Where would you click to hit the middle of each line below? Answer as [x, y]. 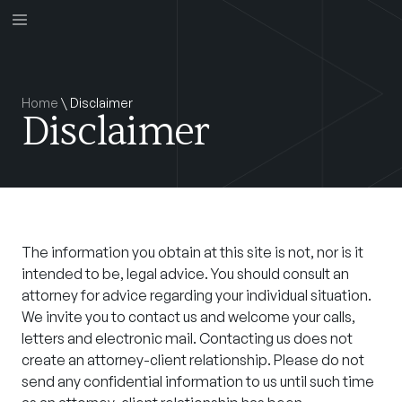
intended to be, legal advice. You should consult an [185, 274]
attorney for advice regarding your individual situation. [197, 295]
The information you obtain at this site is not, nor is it [192, 252]
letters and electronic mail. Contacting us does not [187, 338]
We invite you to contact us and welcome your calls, [188, 317]
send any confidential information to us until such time [198, 381]
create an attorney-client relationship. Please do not [193, 360]
